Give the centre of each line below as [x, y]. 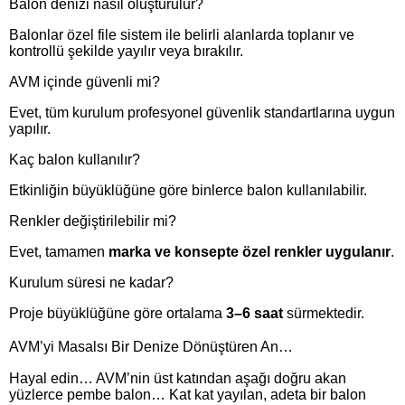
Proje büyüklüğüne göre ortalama [118, 314]
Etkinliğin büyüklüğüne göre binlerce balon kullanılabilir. [188, 191]
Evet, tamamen [59, 252]
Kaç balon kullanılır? [75, 160]
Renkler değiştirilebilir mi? [93, 221]
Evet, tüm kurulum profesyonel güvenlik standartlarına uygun [202, 113]
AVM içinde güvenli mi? [85, 82]
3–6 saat [254, 314]
